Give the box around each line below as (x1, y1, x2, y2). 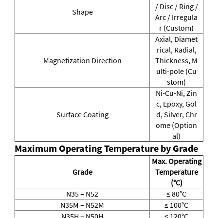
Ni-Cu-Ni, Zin (156, 88, 197, 98)
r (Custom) (159, 23, 194, 33)
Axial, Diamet (155, 34, 198, 44)
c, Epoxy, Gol (156, 99, 197, 109)
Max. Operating (151, 156, 201, 166)
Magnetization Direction (43, 55, 122, 66)
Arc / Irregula (155, 12, 198, 22)
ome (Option (156, 120, 197, 130)
